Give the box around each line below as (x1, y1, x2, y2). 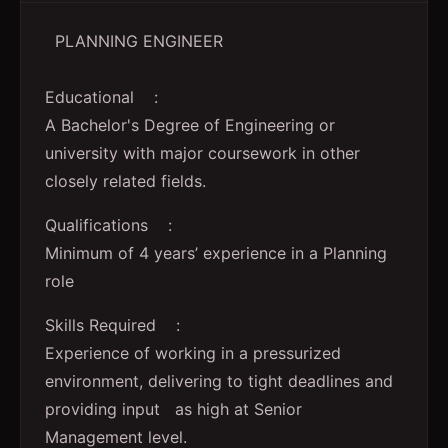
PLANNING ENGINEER (45, 31, 223, 51)
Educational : (45, 87, 178, 107)
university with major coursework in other (45, 143, 360, 163)
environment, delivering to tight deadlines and (45, 371, 393, 391)
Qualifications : (45, 215, 192, 235)
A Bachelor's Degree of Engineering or (45, 115, 335, 135)
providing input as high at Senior (45, 399, 302, 419)
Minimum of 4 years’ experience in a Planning (45, 243, 387, 263)
